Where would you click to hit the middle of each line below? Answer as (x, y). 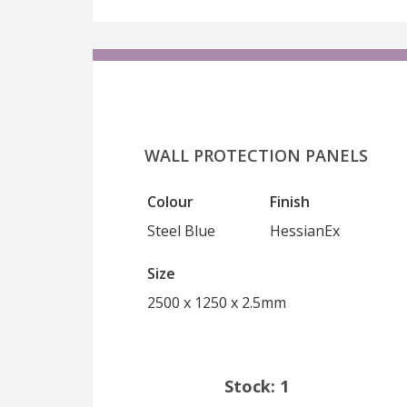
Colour (170, 202)
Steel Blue (181, 231)
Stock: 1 (256, 386)
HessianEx (305, 231)
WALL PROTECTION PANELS (256, 155)
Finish (290, 202)
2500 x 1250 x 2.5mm (217, 303)
